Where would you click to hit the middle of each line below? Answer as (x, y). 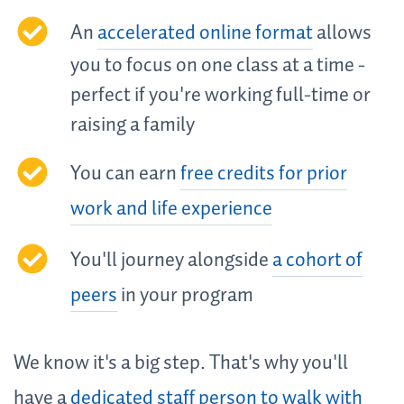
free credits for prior (263, 174)
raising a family (132, 126)
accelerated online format (205, 34)
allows (342, 34)
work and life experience (171, 210)
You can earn (125, 174)
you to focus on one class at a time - (217, 66)
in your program (185, 296)
